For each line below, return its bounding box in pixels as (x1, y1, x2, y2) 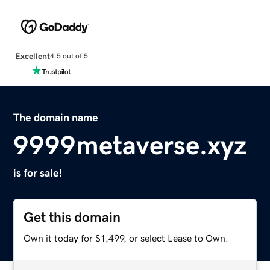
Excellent (14, 51, 50, 60)
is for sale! (13, 167, 63, 178)
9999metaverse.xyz (13, 131, 248, 159)
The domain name (13, 111, 99, 123)
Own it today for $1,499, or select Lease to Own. (24, 233, 229, 243)
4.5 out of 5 (49, 52, 88, 60)
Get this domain (24, 210, 121, 224)
